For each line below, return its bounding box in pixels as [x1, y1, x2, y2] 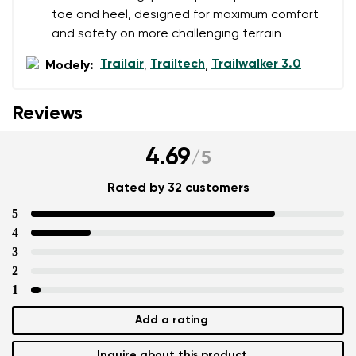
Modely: [45, 59, 94, 72]
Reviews [12, 103, 83, 123]
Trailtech [150, 57, 205, 71]
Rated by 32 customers [106, 181, 250, 195]
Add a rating [135, 314, 208, 326]
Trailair [100, 57, 144, 71]
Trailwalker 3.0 [211, 57, 301, 71]
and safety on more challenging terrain [52, 27, 281, 41]
